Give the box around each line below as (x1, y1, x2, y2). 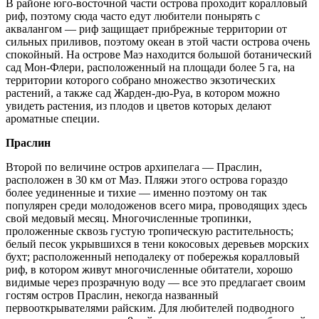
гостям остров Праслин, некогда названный (6, 288, 219, 301)
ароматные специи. (6, 112, 100, 125)
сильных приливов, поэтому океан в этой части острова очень (6, 35, 310, 48)
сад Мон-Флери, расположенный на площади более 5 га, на (6, 61, 295, 73)
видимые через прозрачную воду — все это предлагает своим (6, 276, 305, 288)
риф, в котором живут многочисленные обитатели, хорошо (6, 263, 293, 276)
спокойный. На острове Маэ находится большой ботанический (6, 48, 312, 61)
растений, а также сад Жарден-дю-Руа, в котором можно (6, 86, 280, 99)
